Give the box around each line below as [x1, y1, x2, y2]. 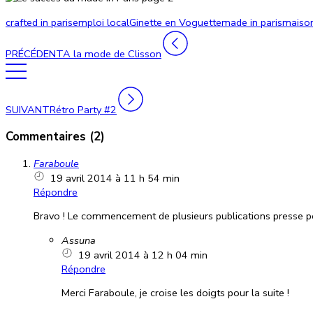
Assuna [61, 233, 96, 247]
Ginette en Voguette [129, 15, 221, 29]
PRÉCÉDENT [6, 46, 63, 61]
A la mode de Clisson [63, 46, 161, 61]
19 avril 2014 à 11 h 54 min [48, 170, 180, 185]
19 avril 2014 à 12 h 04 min [75, 247, 208, 262]
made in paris [221, 15, 282, 29]
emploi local [73, 15, 129, 29]
